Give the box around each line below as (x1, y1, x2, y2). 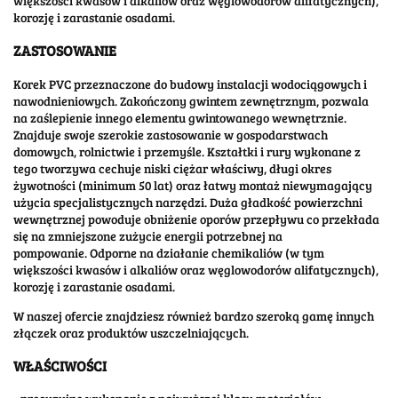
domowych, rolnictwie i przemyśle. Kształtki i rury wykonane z (13, 142, 361, 160)
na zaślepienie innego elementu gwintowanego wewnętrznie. (13, 108, 346, 126)
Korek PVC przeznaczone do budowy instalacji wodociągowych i (13, 75, 367, 92)
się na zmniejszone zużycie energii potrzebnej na (13, 227, 283, 244)
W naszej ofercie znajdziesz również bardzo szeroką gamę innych (13, 306, 374, 324)
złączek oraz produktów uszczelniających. (13, 323, 249, 341)
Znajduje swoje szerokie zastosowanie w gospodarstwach (13, 125, 328, 143)
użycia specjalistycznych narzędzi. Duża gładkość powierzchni (13, 193, 362, 211)
